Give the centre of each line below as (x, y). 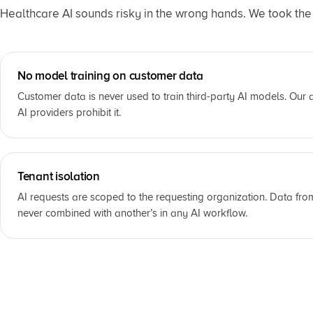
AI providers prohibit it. (69, 112)
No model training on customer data (110, 75)
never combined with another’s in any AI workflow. (132, 213)
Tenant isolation (59, 176)
